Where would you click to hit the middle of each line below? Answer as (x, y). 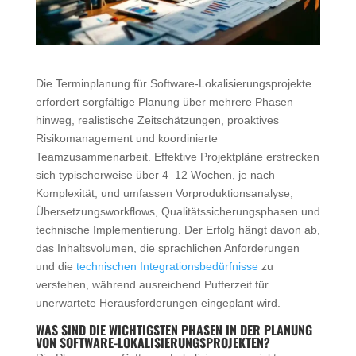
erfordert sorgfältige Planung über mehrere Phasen (164, 101)
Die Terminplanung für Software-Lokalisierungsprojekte (173, 83)
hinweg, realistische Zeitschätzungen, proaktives (157, 120)
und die (56, 266)
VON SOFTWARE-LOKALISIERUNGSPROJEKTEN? (153, 342)
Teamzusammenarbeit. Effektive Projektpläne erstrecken (177, 156)
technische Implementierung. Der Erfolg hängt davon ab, (178, 229)
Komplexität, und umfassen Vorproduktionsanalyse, (164, 193)
